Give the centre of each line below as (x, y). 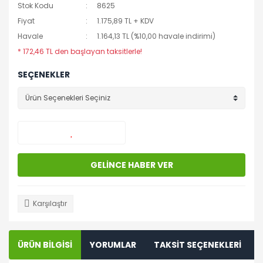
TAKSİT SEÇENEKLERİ (198, 245)
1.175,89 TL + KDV (126, 21)
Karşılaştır (50, 203)
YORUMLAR (113, 245)
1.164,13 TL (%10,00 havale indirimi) (156, 36)
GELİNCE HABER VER (131, 165)
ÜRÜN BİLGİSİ (45, 245)
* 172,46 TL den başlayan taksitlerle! (80, 51)
